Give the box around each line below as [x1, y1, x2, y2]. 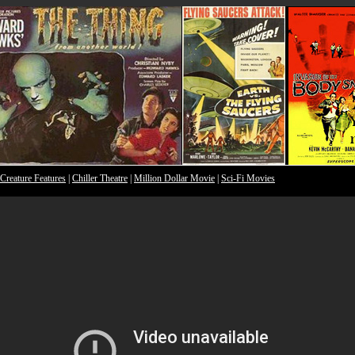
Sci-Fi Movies [221, 173, 275, 184]
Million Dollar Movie [134, 173, 215, 184]
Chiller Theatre [72, 173, 128, 184]
